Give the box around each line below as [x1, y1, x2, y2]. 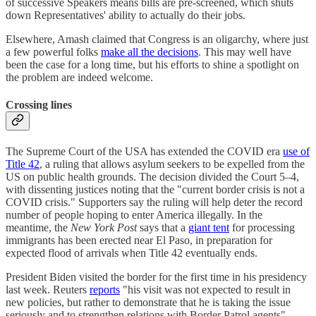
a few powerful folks [6, 45, 101, 58]
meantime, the [6, 221, 71, 234]
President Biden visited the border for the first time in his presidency [6, 271, 307, 284]
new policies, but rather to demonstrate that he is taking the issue [6, 296, 291, 309]
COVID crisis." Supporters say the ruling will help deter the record [6, 196, 303, 209]
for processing [229, 221, 295, 234]
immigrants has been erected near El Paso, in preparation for [6, 234, 272, 247]
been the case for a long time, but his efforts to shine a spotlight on [6, 58, 299, 71]
